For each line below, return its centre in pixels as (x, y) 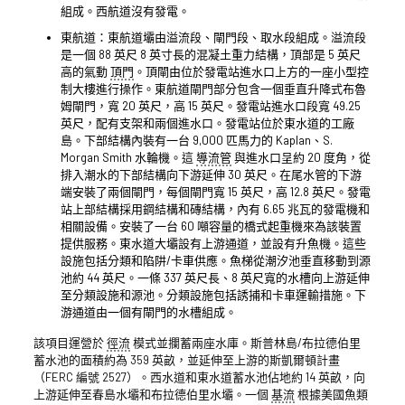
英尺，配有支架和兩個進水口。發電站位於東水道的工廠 (207, 122)
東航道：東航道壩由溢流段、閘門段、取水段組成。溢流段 (213, 37)
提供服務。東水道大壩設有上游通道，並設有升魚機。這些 (213, 243)
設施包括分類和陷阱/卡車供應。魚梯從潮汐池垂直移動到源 (215, 260)
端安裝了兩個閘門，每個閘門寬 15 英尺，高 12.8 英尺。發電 (215, 191)
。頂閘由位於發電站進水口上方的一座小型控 (251, 71)
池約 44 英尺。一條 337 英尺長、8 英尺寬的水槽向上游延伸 (215, 277)
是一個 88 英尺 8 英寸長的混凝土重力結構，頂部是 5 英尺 (210, 54)
